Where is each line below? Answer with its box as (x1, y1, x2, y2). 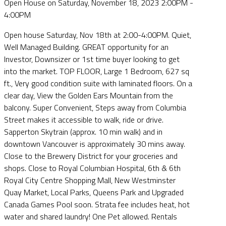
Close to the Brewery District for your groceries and (4, 149, 178, 162)
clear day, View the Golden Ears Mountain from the (4, 89, 173, 101)
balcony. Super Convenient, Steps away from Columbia (4, 101, 186, 114)
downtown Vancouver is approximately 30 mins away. (4, 137, 185, 150)
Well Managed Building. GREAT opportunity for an (4, 40, 168, 53)
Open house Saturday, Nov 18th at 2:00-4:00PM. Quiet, (4, 28, 191, 41)
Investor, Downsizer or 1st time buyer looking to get (4, 52, 180, 65)
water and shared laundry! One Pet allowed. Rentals (4, 210, 177, 222)
